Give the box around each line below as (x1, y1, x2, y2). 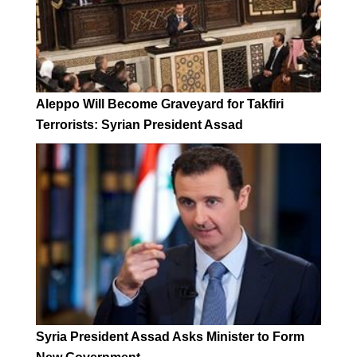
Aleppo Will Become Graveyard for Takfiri (36, 96, 284, 111)
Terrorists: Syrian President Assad (36, 117, 243, 131)
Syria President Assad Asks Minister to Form (36, 330, 304, 343)
